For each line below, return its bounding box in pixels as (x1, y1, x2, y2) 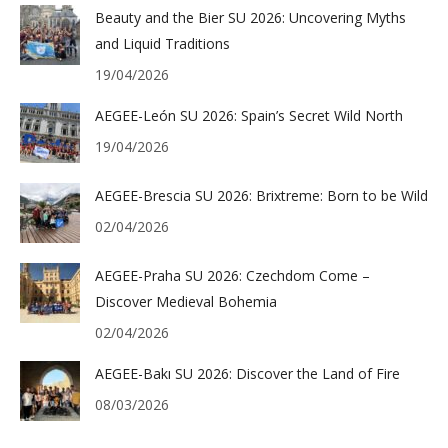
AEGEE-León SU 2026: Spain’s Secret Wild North (95, 106, 403, 125)
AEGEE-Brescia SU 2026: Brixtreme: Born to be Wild (95, 186, 428, 205)
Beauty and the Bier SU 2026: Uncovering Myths (95, 8, 406, 27)
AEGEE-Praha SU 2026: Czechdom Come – (95, 266, 370, 285)
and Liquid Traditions (95, 34, 230, 53)
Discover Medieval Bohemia (95, 292, 277, 311)
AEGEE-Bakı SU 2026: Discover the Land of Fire (95, 364, 400, 383)
